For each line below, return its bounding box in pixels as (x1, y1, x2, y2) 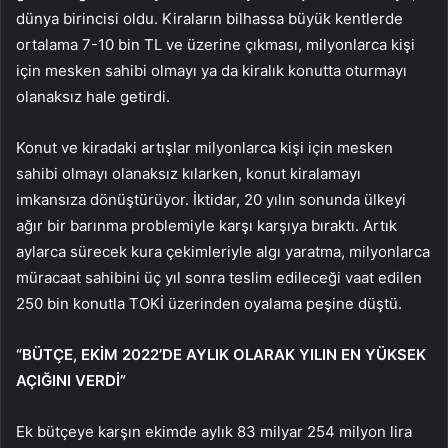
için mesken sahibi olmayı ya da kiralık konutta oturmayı (16, 61, 407, 81)
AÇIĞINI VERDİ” (16, 371, 126, 391)
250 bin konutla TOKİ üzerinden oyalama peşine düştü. (16, 294, 402, 314)
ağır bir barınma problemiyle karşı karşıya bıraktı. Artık (16, 216, 397, 236)
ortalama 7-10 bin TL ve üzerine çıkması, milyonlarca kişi (16, 35, 415, 55)
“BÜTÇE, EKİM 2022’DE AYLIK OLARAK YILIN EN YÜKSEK (16, 345, 426, 365)
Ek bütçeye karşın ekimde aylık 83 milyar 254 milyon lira (16, 422, 412, 442)
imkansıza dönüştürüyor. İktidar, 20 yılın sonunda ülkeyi (16, 190, 406, 210)
